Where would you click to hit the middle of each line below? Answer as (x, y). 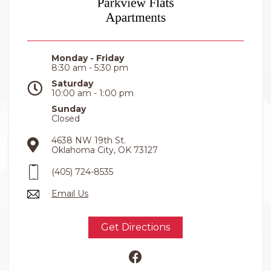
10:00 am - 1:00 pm (93, 93)
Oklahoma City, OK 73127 (105, 150)
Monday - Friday (88, 58)
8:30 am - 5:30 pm (90, 68)
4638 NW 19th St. (89, 141)
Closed (66, 119)
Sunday (69, 109)
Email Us (70, 194)
